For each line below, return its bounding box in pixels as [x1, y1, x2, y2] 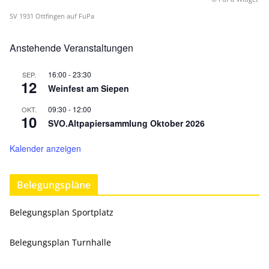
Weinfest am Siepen [48, 82, 129, 94]
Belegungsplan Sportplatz [10, 206, 113, 218]
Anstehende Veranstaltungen [10, 40, 133, 55]
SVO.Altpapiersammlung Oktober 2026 [48, 116, 205, 129]
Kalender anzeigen [10, 142, 81, 154]
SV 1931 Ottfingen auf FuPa [10, 11, 94, 20]
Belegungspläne [17, 178, 91, 192]
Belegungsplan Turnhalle [10, 236, 111, 248]
